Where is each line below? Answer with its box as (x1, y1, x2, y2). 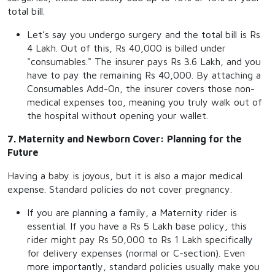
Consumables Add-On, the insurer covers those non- (27, 83, 255, 94)
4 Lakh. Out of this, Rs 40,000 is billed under (27, 42, 226, 53)
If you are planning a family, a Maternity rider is (27, 207, 237, 218)
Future (7, 147, 39, 158)
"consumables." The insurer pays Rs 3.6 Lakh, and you (27, 56, 261, 67)
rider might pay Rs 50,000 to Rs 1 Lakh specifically (27, 234, 253, 245)
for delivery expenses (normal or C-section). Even (27, 247, 245, 258)
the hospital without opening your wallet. (27, 110, 208, 121)
